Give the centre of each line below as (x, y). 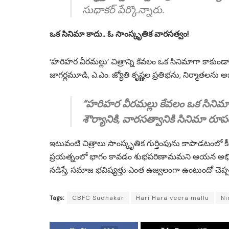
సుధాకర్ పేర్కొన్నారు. (123, 10)
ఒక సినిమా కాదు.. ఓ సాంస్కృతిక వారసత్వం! (119, 34)
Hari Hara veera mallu (173, 198)
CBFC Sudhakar (98, 198)
